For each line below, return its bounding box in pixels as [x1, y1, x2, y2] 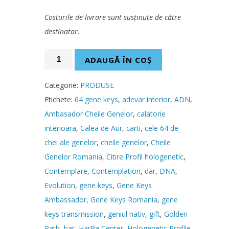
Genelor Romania [44, 151, 102, 162]
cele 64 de [145, 123, 178, 133]
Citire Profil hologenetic [106, 151, 184, 162]
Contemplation [91, 166, 141, 176]
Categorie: [44, 80, 80, 90]
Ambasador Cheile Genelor [44, 108, 133, 119]
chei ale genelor [44, 137, 97, 147]
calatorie [137, 108, 166, 119]
